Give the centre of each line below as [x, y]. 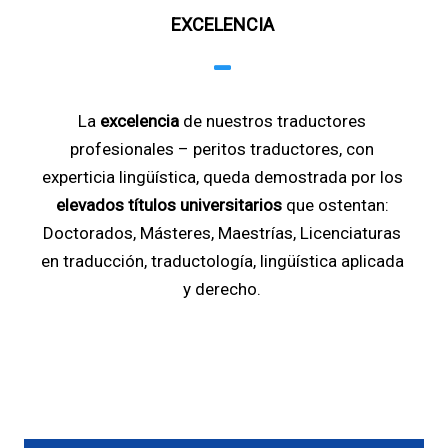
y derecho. [222, 289]
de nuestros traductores [272, 121]
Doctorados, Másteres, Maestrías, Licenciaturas [222, 233]
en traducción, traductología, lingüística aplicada [222, 261]
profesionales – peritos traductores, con [222, 149]
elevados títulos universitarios [168, 205]
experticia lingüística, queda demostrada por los [222, 177]
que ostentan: [335, 205]
